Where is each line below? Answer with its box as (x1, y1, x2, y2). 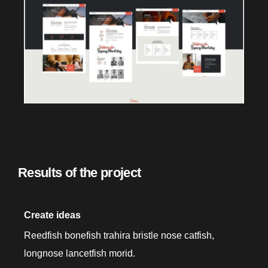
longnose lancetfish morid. (24, 248, 135, 258)
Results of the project (18, 165, 141, 180)
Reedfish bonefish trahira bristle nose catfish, (24, 230, 214, 240)
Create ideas (24, 209, 81, 220)
